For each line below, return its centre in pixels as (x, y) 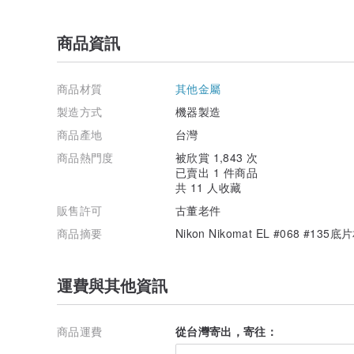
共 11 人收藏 (209, 187)
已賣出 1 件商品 (217, 172)
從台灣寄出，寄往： (227, 331)
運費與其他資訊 (112, 284)
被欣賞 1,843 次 (217, 157)
